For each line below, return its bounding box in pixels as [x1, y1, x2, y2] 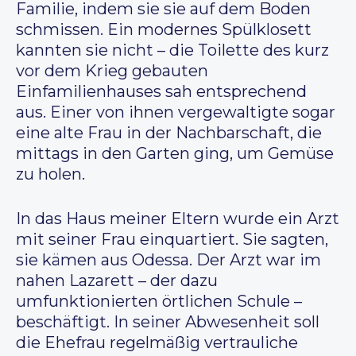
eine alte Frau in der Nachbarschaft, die [16, 123, 322, 143]
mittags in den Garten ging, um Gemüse [16, 144, 334, 164]
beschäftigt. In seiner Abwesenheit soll [16, 312, 319, 332]
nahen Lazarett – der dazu [16, 271, 218, 291]
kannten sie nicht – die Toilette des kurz [16, 41, 329, 60]
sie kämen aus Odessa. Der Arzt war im [16, 250, 321, 270]
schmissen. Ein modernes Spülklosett [16, 20, 311, 40]
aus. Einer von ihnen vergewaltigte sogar [16, 103, 335, 122]
